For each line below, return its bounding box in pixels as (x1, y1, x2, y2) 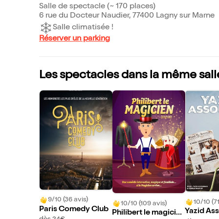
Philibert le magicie (111, 209, 180, 218)
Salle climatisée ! (53, 23, 113, 32)
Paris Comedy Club (39, 205, 109, 214)
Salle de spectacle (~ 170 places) (39, 3, 155, 11)
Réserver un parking (39, 35, 110, 43)
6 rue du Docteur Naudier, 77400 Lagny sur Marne (39, 12, 215, 20)
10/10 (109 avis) (120, 200, 167, 207)
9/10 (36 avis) (48, 197, 88, 204)
